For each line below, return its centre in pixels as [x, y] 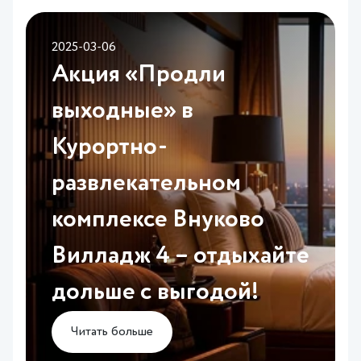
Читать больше [112, 332]
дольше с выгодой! [155, 293]
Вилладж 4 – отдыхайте [180, 256]
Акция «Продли [139, 75]
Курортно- [110, 147]
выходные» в [122, 111]
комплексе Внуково [158, 220]
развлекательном [146, 184]
